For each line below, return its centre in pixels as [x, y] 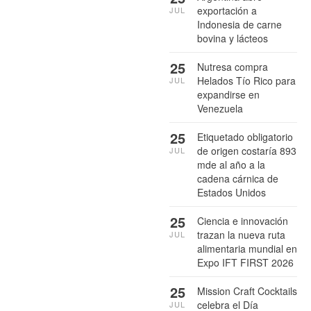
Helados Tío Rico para [246, 80]
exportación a [227, 10]
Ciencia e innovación [243, 220]
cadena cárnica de [238, 178]
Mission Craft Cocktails [247, 291]
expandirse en [228, 94]
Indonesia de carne [239, 24]
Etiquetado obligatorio [245, 136]
